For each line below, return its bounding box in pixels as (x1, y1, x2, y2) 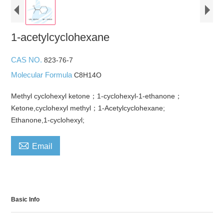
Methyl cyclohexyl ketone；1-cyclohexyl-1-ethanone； (11, 92, 182, 100)
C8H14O (74, 71, 102, 79)
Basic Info (11, 196, 40, 203)
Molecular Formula (11, 70, 74, 79)
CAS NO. (11, 55, 44, 64)
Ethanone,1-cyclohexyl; (11, 116, 85, 124)
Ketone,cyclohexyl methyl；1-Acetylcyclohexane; (11, 104, 165, 112)
